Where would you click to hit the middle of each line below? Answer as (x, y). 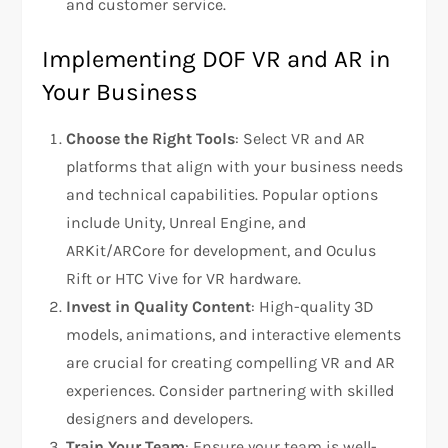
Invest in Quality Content (159, 307)
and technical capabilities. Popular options (222, 195)
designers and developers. (160, 419)
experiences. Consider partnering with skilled (230, 391)
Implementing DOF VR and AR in (216, 59)
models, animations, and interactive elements (234, 335)
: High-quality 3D (313, 307)
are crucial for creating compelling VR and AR (231, 363)
